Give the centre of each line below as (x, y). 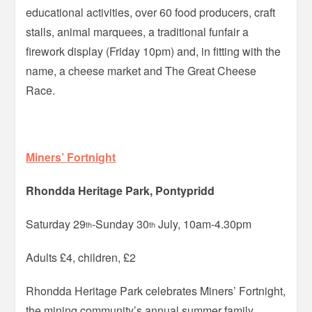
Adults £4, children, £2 (81, 257)
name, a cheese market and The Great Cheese (141, 70)
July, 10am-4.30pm (204, 224)
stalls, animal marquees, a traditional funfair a (138, 31)
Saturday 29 (56, 224)
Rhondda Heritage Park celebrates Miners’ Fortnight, (156, 290)
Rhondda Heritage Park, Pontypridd (120, 190)
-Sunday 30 (121, 224)
